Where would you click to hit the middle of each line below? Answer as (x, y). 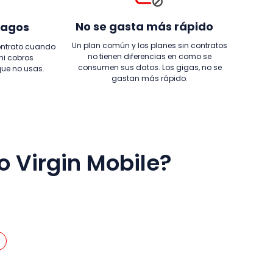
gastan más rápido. (150, 78)
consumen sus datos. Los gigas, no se (150, 67)
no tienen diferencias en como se (150, 56)
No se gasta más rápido (144, 27)
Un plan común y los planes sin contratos (150, 45)
